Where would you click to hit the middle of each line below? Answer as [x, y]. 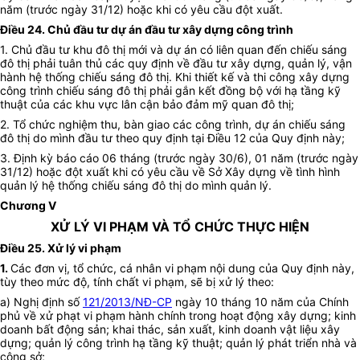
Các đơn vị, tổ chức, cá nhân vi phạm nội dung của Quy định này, [182, 268]
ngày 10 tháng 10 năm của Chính [260, 302]
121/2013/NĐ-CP [127, 302]
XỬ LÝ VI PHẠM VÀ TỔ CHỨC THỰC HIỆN [180, 227]
